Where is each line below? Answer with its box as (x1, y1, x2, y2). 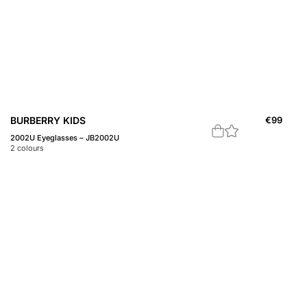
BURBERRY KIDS (10, 114, 86, 126)
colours (15, 143, 44, 153)
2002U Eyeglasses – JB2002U (10, 132, 119, 143)
